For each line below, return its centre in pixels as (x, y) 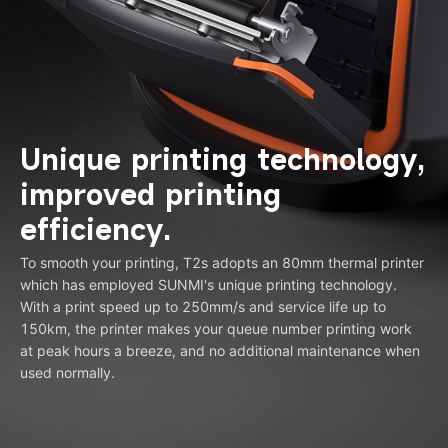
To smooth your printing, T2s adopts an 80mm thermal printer (222, 262)
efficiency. (95, 229)
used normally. (67, 372)
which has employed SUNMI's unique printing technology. (208, 284)
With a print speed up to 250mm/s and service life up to (203, 306)
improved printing (150, 194)
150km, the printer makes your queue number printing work (216, 328)
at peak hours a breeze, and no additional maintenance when (220, 350)
